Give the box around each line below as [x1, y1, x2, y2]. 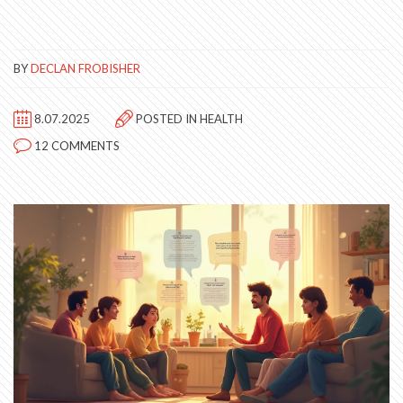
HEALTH [200, 112, 243, 126]
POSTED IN [136, 112, 197, 126]
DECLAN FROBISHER [31, 61, 140, 76]
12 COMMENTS [34, 139, 120, 153]
